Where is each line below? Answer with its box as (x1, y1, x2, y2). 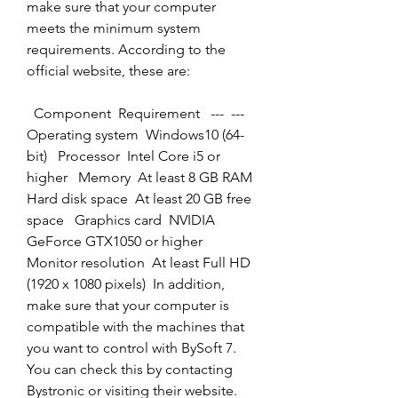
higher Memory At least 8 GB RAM (27, 169, 252, 186)
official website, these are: (27, 62, 190, 79)
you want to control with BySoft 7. (27, 339, 236, 356)
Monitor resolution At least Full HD (27, 254, 251, 271)
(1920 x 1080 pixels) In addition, (27, 275, 225, 292)
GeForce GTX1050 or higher (27, 233, 203, 250)
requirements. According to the (27, 41, 226, 58)
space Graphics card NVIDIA (27, 211, 215, 228)
